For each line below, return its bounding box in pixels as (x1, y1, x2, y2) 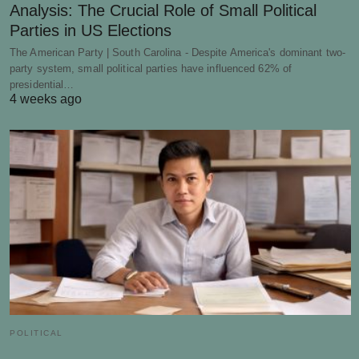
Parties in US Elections (10, 22, 171, 39)
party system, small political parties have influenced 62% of (10, 63, 292, 75)
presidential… (10, 79, 75, 91)
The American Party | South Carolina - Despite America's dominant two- (10, 46, 345, 58)
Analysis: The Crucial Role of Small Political (10, 2, 317, 19)
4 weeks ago (10, 92, 82, 106)
